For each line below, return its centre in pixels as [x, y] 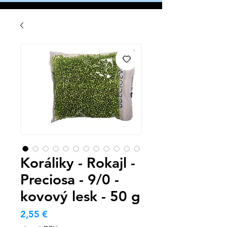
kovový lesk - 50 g [80, 196]
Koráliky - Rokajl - [78, 163]
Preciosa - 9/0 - [70, 180]
